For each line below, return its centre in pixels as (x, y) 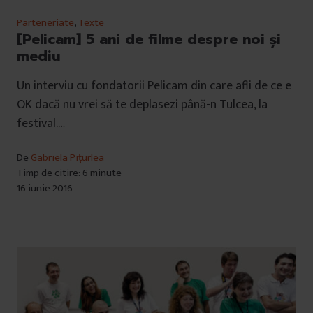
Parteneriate (45, 22)
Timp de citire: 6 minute (69, 173)
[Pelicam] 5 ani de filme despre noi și (149, 39)
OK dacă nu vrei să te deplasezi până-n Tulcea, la (142, 104)
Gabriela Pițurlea (67, 157)
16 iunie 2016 (45, 188)
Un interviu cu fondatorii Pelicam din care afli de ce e (154, 86)
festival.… (41, 123)
